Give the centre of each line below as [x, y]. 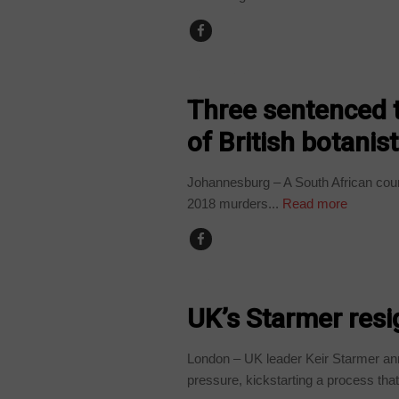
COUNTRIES [226, 73]
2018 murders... [233, 203]
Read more [313, 203]
